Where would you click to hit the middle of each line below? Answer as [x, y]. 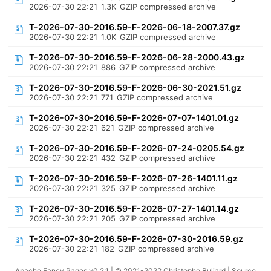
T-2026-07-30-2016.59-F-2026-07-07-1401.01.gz [134, 118]
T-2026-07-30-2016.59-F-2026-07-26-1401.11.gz [134, 178]
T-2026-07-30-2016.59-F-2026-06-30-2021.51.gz [135, 87]
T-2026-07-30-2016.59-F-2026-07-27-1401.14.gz [134, 208]
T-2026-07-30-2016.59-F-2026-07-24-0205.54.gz [137, 148]
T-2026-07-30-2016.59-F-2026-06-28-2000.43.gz [137, 57]
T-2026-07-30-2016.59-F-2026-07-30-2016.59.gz [136, 239]
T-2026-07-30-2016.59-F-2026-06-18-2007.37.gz [135, 27]
